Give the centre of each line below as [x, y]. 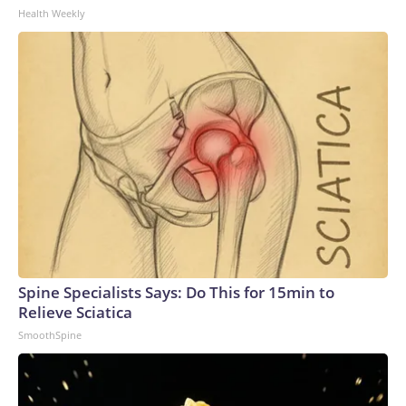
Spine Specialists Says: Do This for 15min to [176, 292]
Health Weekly [52, 13]
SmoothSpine [50, 335]
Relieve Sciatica [75, 312]
